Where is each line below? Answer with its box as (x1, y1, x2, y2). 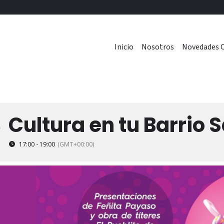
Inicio (114, 41, 133, 52)
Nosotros (141, 41, 174, 52)
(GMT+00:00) (57, 140, 94, 148)
